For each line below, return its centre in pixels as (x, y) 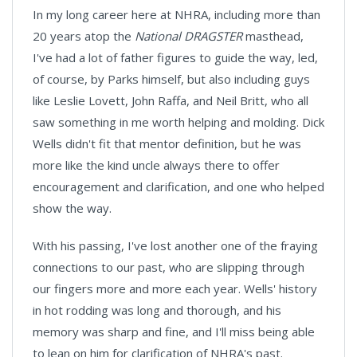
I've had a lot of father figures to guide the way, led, (175, 57)
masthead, (275, 36)
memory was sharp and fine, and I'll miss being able (174, 331)
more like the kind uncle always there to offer (156, 165)
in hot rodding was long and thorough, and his (157, 310)
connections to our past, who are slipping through (169, 267)
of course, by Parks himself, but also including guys (171, 79)
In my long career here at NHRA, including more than (177, 14)
